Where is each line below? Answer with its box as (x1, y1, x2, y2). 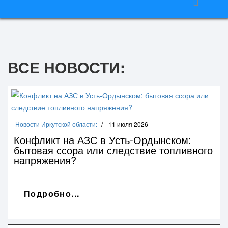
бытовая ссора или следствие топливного (14, 142, 213, 157)
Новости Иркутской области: (15, 120, 97, 128)
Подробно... (24, 188, 80, 199)
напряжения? (14, 153, 76, 167)
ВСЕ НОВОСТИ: (8, 56, 125, 78)
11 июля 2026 (108, 120, 148, 128)
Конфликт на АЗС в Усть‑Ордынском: (14, 132, 191, 147)
